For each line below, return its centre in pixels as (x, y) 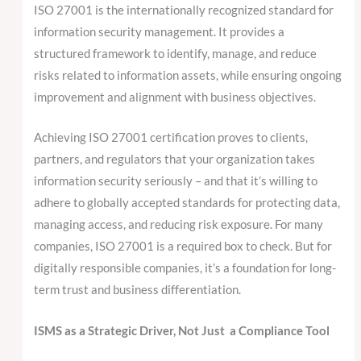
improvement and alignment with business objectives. (175, 98)
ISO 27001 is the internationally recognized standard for (184, 10)
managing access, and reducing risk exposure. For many (179, 225)
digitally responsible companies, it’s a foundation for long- (185, 268)
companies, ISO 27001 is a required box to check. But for (183, 247)
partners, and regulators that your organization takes (175, 160)
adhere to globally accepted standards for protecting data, (187, 203)
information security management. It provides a (160, 32)
